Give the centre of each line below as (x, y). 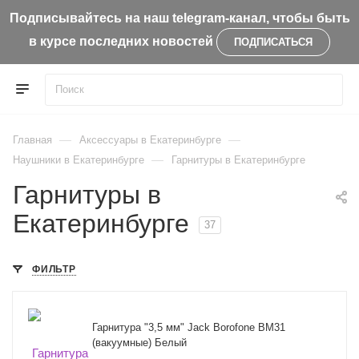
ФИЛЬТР (54, 269)
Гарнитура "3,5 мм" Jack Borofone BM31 (189, 327)
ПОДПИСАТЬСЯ (273, 42)
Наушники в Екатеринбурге (79, 160)
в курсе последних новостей (121, 41)
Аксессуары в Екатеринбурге (150, 140)
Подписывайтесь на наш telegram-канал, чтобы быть (179, 18)
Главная (32, 140)
